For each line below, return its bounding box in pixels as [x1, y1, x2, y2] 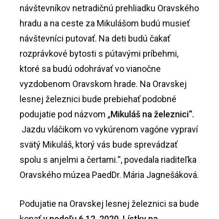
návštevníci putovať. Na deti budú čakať [20, 33, 170, 44]
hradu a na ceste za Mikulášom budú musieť [20, 18, 190, 29]
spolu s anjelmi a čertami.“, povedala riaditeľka [20, 154, 197, 165]
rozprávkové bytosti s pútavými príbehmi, [20, 48, 178, 59]
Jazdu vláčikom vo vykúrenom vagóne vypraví [20, 124, 198, 135]
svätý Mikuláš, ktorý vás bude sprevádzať [20, 139, 177, 150]
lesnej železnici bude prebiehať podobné [20, 94, 176, 105]
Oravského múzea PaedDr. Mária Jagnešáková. [20, 170, 199, 180]
